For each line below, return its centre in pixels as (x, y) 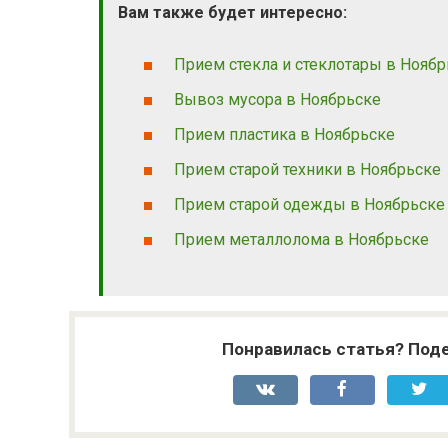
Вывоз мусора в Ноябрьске (277, 99)
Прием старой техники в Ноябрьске (307, 170)
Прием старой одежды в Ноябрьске (309, 205)
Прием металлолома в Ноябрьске (301, 240)
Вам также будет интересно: (232, 13)
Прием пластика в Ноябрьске (284, 134)
